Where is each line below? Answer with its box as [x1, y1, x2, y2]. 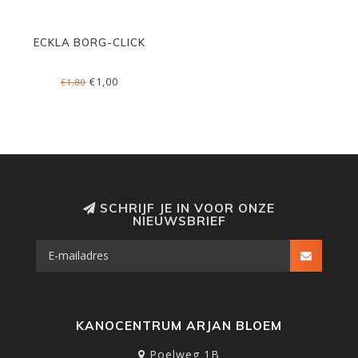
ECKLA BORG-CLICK [34, 36, 145, 49]
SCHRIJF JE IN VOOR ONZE [96, 201, 275, 216]
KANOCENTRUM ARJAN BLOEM [76, 318, 282, 333]
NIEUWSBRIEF [132, 213, 226, 229]
